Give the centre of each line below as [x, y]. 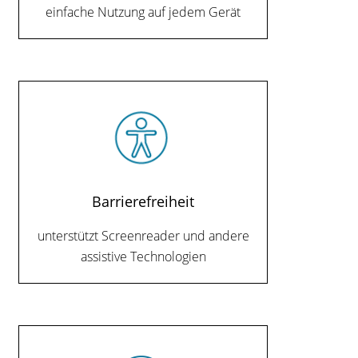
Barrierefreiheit [143, 201]
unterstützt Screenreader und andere [143, 235]
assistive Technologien [143, 256]
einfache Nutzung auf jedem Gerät [143, 12]
